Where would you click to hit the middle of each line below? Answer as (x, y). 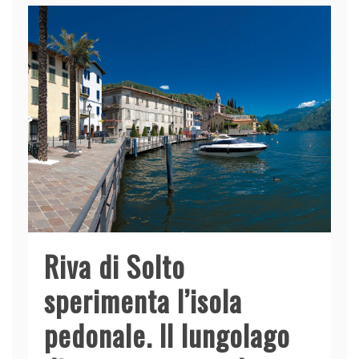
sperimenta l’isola (143, 301)
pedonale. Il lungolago (167, 335)
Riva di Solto (115, 266)
